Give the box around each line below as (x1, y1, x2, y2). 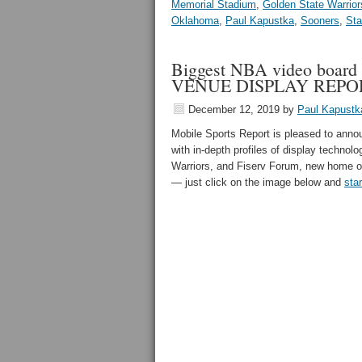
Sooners (301, 15, 339, 27)
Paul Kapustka (225, 15, 294, 27)
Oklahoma (171, 15, 219, 27)
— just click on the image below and (171, 176, 344, 188)
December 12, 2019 (188, 103, 280, 116)
